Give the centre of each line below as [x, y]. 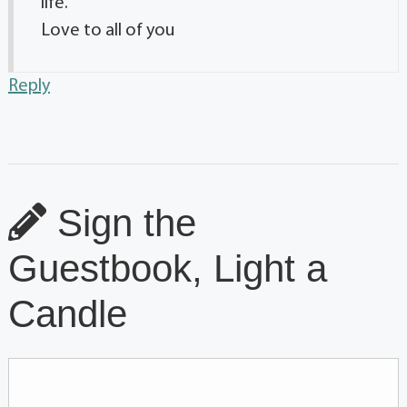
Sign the [121, 223]
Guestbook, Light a [168, 269]
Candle [68, 314]
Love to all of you [108, 31]
